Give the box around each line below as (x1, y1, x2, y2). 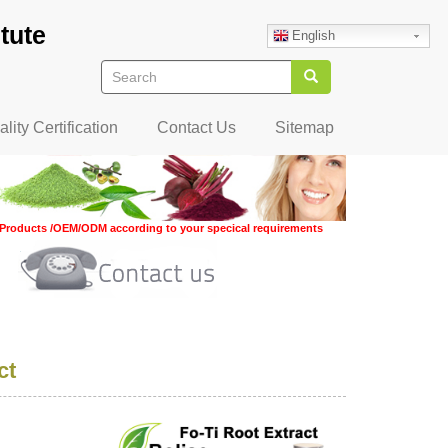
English (292, 28, 335, 43)
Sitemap (275, 119, 334, 136)
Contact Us (157, 119, 236, 136)
